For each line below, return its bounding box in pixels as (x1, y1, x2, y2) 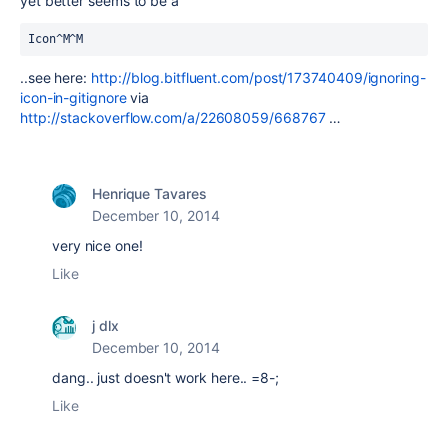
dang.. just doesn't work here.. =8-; (52, 369, 279, 386)
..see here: (20, 69, 91, 86)
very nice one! (52, 237, 143, 254)
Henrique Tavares (92, 185, 207, 202)
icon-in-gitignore (20, 89, 127, 106)
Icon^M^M (28, 32, 84, 46)
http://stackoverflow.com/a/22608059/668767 (20, 109, 326, 126)
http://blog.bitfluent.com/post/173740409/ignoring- (91, 69, 426, 86)
